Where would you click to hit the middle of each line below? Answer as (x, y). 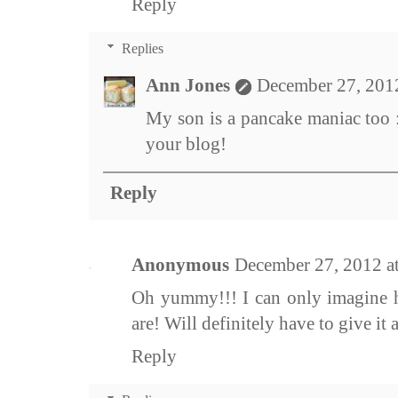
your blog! (186, 144)
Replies (142, 49)
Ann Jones (188, 86)
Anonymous (180, 265)
